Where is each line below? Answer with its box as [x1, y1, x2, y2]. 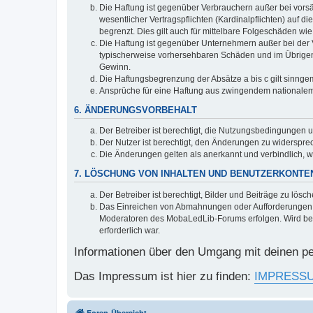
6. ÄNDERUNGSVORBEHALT [74, 105, 197, 115]
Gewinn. [99, 61, 131, 72]
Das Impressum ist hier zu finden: [74, 268, 254, 283]
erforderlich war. [99, 225, 160, 235]
